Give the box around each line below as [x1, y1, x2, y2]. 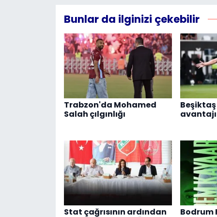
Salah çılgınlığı [63, 108, 125, 120]
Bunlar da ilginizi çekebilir [63, 12, 200, 27]
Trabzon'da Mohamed [63, 99, 156, 111]
